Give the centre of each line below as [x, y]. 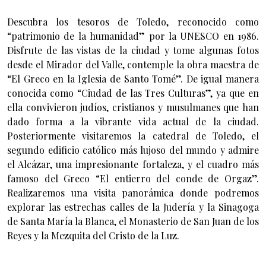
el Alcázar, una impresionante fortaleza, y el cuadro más [133, 164]
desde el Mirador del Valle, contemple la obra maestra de [133, 64]
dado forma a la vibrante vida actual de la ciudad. [133, 121]
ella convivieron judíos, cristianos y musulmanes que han [133, 107]
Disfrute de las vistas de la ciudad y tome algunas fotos [133, 50]
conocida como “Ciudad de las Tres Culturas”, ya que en [133, 93]
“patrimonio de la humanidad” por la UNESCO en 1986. [133, 36]
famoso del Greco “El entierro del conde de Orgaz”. [133, 178]
